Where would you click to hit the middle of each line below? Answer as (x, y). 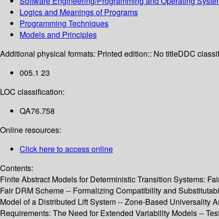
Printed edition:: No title (138, 54)
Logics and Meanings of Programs (79, 12)
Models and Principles (58, 35)
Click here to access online (66, 149)
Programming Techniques (64, 23)
